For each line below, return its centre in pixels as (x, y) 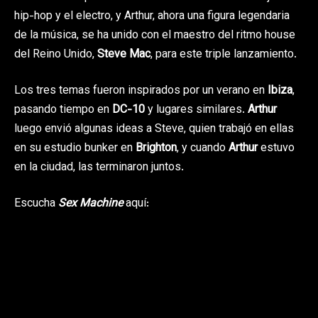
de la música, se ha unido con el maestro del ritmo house (155, 35)
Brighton (156, 148)
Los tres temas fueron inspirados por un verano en (141, 91)
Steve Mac (124, 55)
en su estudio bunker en (75, 148)
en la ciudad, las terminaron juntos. (99, 168)
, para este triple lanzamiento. (224, 55)
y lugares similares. (196, 110)
